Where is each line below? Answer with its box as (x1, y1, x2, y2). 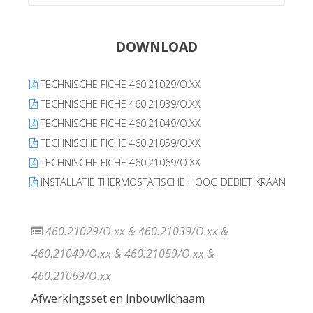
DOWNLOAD (115, 36, 198, 56)
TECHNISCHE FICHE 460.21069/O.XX (38, 155, 201, 169)
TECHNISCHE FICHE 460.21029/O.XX (38, 77, 201, 91)
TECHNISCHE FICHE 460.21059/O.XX (38, 136, 201, 150)
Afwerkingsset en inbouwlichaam (31, 290, 205, 306)
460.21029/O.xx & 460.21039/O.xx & (43, 223, 228, 239)
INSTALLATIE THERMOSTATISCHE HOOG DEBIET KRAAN (38, 175, 286, 189)
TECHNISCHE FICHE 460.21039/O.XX (38, 96, 201, 110)
